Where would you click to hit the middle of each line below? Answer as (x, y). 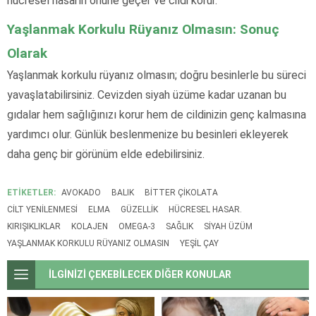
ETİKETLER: (31, 193)
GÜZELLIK (139, 210)
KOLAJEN (90, 227)
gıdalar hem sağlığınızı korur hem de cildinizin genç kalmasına (157, 115)
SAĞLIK (180, 227)
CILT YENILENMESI (42, 210)
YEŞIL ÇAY (199, 244)
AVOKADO (81, 193)
